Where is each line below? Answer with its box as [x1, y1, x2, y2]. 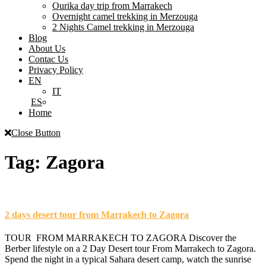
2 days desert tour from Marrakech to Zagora [5, 209, 189, 220]
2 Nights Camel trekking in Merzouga [52, 22, 194, 33]
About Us [28, 43, 65, 54]
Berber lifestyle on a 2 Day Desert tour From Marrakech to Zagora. [5, 243, 256, 254]
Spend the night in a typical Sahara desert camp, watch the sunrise [5, 254, 251, 264]
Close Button [11, 128, 61, 138]
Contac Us [28, 54, 68, 65]
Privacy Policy [28, 65, 83, 75]
